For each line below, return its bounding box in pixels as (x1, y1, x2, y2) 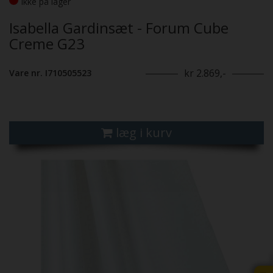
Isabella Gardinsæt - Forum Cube (9, 18, 229, 38)
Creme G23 (9, 34, 85, 54)
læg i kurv (116, 124, 172, 141)
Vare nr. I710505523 (9, 67, 91, 79)
